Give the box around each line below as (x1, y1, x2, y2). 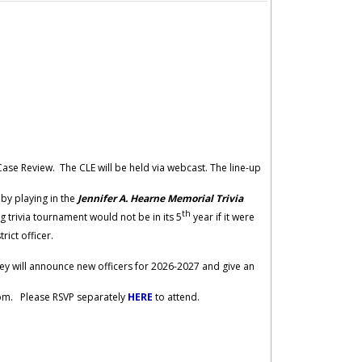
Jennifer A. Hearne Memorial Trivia (78, 192, 243, 206)
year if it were (191, 210, 255, 225)
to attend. (153, 290, 200, 305)
